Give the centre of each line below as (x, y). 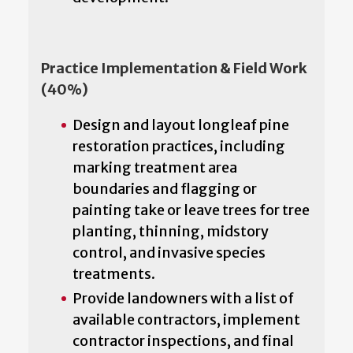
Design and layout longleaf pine (181, 124)
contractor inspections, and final (183, 340)
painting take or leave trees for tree (191, 210)
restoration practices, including (179, 146)
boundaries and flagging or (165, 188)
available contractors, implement (186, 319)
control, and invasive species (169, 252)
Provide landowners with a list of (183, 298)
